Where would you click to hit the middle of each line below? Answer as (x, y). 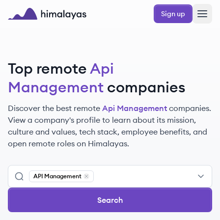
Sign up (173, 14)
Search (110, 200)
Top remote (47, 68)
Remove (98, 183)
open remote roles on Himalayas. (69, 143)
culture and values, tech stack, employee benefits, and (108, 132)
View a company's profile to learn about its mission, (102, 120)
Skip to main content (41, 8)
